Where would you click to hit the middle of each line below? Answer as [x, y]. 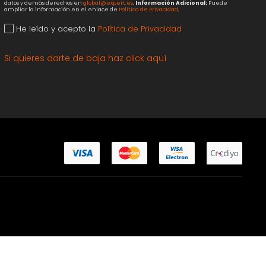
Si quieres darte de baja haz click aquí [85, 58]
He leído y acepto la [56, 29]
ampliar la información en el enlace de [61, 9]
